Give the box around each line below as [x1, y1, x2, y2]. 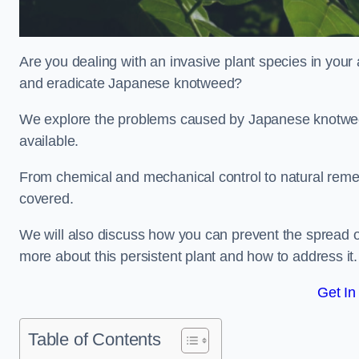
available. [19, 133, 83, 149]
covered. [19, 191, 78, 207]
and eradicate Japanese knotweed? [19, 75, 247, 91]
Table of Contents [28, 329, 161, 349]
